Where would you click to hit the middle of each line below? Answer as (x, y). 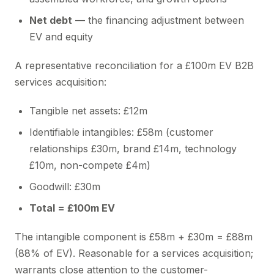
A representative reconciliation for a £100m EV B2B (134, 65)
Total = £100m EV (72, 208)
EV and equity (61, 37)
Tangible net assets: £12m (88, 111)
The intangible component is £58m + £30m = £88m (134, 237)
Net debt (51, 20)
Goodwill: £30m (65, 187)
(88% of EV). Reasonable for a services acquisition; (134, 253)
